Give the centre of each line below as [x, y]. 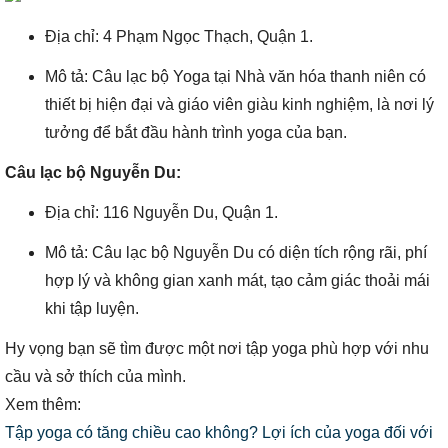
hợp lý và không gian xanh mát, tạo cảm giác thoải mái [237, 280]
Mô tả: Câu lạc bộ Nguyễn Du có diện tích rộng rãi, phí [236, 252]
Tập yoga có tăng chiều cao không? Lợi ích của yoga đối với [219, 432]
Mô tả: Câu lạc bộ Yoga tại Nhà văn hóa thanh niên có [235, 76]
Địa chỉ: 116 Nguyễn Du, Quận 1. [161, 212]
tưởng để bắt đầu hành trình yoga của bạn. [196, 132]
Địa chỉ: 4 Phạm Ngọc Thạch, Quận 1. [179, 36]
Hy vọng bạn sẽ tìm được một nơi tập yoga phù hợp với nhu [217, 348]
